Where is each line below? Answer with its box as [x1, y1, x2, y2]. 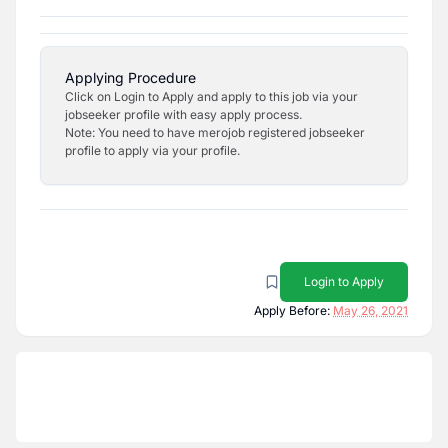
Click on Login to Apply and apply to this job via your [65, 89, 358, 104]
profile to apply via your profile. [65, 143, 240, 158]
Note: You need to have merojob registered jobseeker [65, 125, 365, 140]
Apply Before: [254, 303, 330, 318]
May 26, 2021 [333, 303, 408, 318]
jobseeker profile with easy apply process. [65, 107, 302, 122]
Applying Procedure [65, 69, 196, 86]
